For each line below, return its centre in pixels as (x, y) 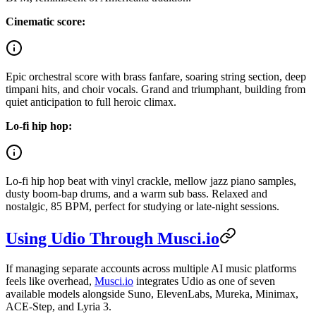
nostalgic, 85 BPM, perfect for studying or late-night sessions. (142, 207)
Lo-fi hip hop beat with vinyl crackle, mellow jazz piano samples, (151, 181)
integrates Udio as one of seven (204, 281)
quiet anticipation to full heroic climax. (91, 102)
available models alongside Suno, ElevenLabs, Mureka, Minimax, (152, 294)
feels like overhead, (50, 281)
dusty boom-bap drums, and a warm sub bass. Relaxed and (136, 194)
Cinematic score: (45, 22)
